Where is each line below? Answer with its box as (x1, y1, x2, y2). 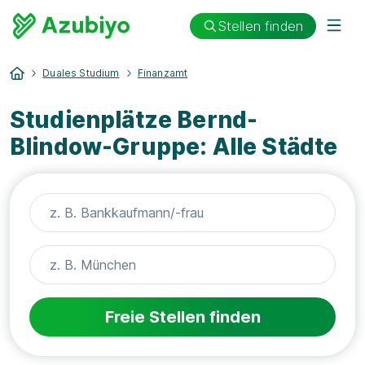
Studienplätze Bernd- (10, 106, 258, 134)
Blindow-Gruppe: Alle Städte (10, 133, 338, 161)
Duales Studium (42, 67, 120, 79)
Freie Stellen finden (104, 307, 261, 327)
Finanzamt (137, 67, 188, 79)
